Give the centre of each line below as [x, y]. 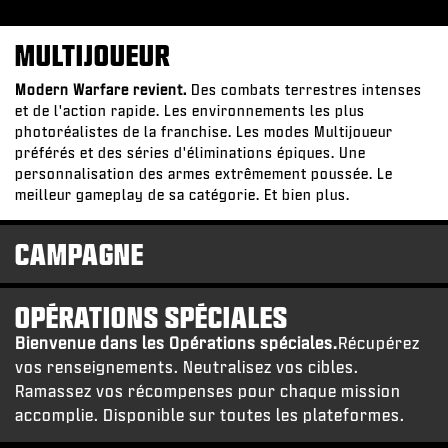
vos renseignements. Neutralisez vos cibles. [187, 366]
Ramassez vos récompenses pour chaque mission [208, 390]
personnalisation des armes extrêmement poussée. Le [204, 173]
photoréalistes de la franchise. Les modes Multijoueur [204, 131]
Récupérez [379, 342]
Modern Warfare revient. [101, 89]
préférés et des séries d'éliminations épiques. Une [190, 152]
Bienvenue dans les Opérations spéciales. [176, 342]
